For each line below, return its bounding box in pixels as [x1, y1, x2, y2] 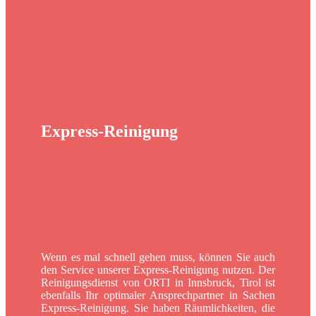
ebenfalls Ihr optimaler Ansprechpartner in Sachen [41, 288, 275, 301]
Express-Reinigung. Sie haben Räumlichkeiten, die [41, 301, 275, 314]
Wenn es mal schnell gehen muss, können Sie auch [41, 250, 275, 263]
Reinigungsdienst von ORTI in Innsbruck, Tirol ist [41, 276, 275, 288]
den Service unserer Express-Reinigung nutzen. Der [41, 263, 275, 276]
